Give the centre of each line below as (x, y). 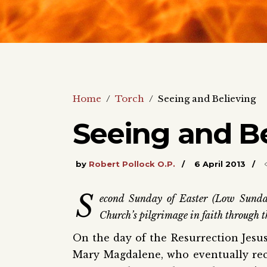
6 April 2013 (220, 164)
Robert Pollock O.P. (132, 164)
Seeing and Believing (207, 99)
